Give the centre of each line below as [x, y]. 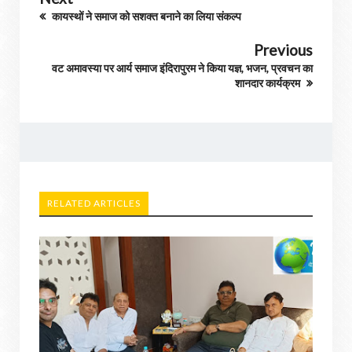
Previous [283, 50]
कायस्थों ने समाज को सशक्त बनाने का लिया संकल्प [145, 16]
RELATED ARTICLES [94, 203]
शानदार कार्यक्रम [269, 83]
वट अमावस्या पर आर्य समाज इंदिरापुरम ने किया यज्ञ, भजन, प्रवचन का [182, 68]
